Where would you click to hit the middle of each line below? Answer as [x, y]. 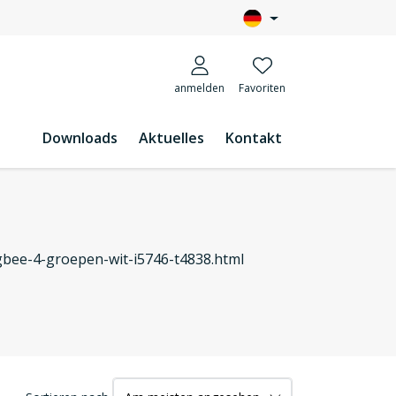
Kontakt [254, 138]
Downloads [80, 138]
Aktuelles [171, 138]
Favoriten [262, 88]
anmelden [199, 88]
